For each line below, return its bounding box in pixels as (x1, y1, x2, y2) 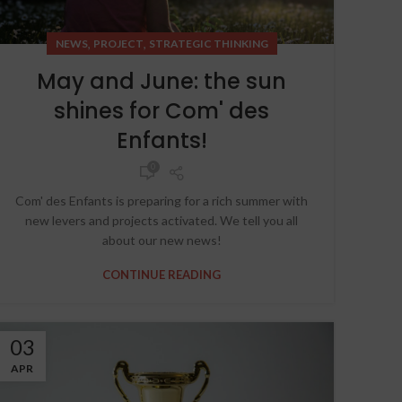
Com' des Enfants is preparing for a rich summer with (15, 193, 308, 209)
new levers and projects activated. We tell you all (25, 213, 298, 229)
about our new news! (101, 232, 222, 249)
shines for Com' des (54, 96, 269, 127)
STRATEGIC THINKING (148, 37, 268, 51)
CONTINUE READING (102, 267, 221, 283)
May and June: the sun (37, 66, 286, 97)
